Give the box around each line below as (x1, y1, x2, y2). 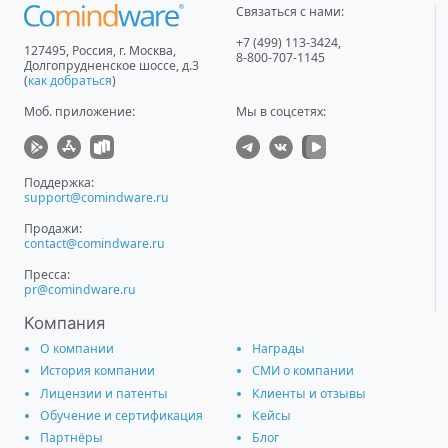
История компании (40, 362, 155, 380)
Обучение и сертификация (40, 406, 203, 424)
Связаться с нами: (235, 3, 344, 20)
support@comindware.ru (24, 189, 169, 207)
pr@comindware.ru (24, 281, 136, 299)
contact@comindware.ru (24, 235, 165, 253)
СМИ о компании (252, 362, 354, 380)
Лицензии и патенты (40, 384, 168, 402)
